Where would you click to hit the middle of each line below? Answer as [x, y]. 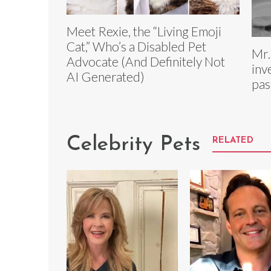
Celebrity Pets [133, 145]
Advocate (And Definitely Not [146, 62]
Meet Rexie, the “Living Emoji [144, 31]
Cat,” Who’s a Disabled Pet [136, 47]
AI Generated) [106, 77]
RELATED [233, 140]
